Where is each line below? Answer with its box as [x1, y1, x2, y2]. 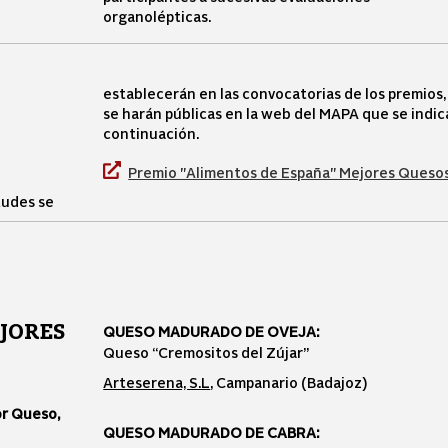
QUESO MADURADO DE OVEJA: [103, 322, 323, 340]
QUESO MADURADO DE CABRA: [103, 423, 323, 441]
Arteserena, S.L [103, 373, 211, 391]
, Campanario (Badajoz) [210, 373, 368, 391]
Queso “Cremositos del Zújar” [103, 343, 310, 361]
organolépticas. [103, 7, 212, 25]
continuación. [103, 124, 200, 142]
